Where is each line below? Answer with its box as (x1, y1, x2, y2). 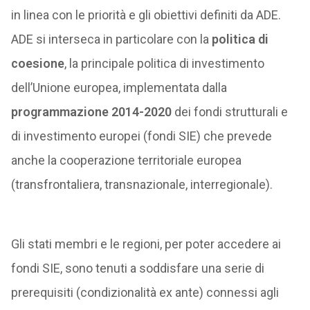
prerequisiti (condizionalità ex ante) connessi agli (10, 285, 279, 300)
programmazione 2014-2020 (10, 104, 172, 119)
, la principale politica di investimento (64, 56, 264, 71)
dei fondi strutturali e (171, 104, 288, 119)
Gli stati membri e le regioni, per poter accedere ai (10, 237, 281, 251)
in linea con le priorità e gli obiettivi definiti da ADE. (10, 8, 281, 22)
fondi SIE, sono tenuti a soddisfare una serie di (10, 261, 264, 275)
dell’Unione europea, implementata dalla (10, 80, 227, 95)
